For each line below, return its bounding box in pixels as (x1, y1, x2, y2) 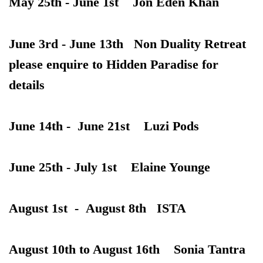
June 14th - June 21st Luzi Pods (9, 118, 199, 133)
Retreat (204, 36, 246, 51)
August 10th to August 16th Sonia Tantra (9, 242, 245, 257)
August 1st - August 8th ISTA (9, 201, 186, 216)
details (9, 77, 45, 92)
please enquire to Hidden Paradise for (9, 56, 218, 72)
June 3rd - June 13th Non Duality (9, 36, 204, 51)
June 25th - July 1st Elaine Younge (9, 159, 210, 174)
